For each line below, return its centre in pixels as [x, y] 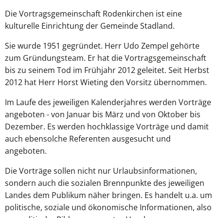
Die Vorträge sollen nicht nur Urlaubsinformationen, [101, 171]
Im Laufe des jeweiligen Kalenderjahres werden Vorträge [108, 102]
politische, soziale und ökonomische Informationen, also [108, 207]
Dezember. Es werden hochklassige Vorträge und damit [107, 127]
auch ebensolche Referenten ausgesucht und [88, 139]
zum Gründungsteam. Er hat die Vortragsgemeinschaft [106, 58]
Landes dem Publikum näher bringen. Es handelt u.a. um [109, 195]
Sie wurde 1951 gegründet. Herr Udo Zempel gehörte [102, 46]
